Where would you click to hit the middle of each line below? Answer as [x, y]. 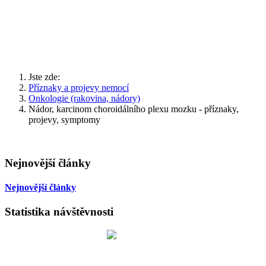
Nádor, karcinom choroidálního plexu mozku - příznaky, [134, 109]
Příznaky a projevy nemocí [79, 88]
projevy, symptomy [64, 120]
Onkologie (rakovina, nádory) [84, 98]
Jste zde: [47, 77]
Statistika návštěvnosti [59, 212]
